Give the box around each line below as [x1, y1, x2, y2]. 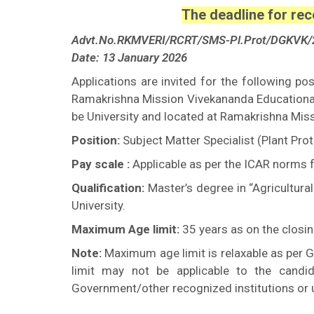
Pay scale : [71, 157, 130, 171]
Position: [71, 133, 120, 147]
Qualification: [71, 181, 144, 195]
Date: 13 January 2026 [71, 50, 187, 64]
